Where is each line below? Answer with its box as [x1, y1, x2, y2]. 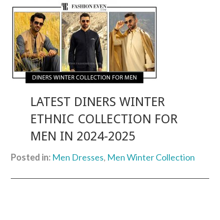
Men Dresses [52, 151, 104, 163]
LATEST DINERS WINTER [30, 94, 165, 110]
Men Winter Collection [107, 151, 195, 163]
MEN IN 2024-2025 [30, 129, 136, 144]
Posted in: [11, 151, 51, 163]
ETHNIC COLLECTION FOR [30, 111, 178, 127]
